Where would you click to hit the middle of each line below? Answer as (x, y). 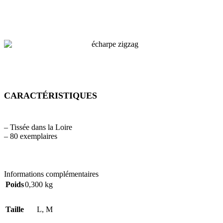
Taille (15, 209)
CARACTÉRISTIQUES (51, 95)
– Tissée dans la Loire (38, 127)
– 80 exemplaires (31, 136)
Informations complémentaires (51, 174)
